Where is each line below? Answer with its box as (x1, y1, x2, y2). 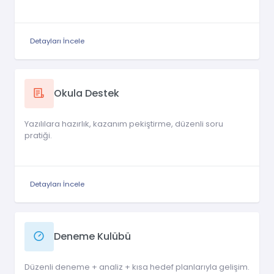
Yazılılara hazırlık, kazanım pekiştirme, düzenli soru (24, 117, 223, 130)
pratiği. (24, 129, 52, 141)
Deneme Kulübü (54, 229, 131, 244)
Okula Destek (54, 86, 119, 101)
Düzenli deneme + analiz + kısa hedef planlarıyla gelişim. (24, 261, 250, 273)
